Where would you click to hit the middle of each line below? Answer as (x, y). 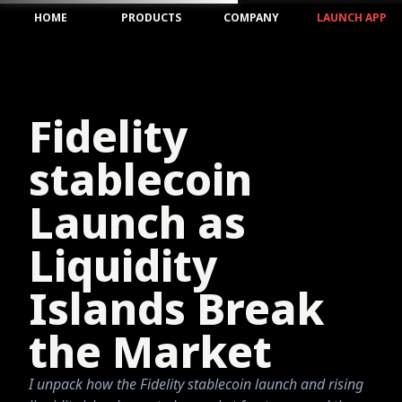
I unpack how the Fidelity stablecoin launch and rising (196, 384)
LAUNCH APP (352, 17)
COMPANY (251, 17)
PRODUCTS (151, 17)
